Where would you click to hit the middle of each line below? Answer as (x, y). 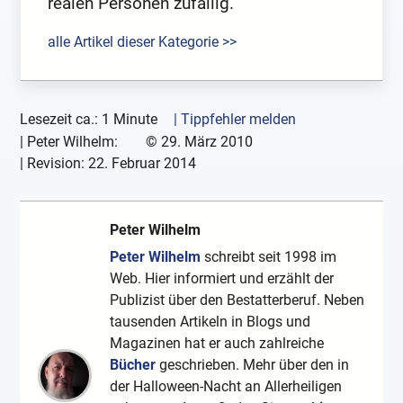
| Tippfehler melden (235, 119)
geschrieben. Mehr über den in (253, 364)
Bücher (133, 364)
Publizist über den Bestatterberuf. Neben (237, 300)
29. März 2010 (207, 141)
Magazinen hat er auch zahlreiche (217, 343)
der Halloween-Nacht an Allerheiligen (226, 386)
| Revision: (54, 163)
